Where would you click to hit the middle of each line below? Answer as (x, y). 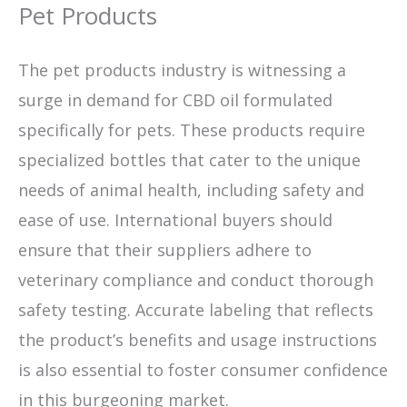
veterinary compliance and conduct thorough (196, 280)
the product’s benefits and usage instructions (198, 340)
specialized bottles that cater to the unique (189, 160)
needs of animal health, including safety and (191, 190)
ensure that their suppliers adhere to (165, 250)
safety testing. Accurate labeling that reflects (196, 310)
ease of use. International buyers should (175, 220)
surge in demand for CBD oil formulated (175, 100)
